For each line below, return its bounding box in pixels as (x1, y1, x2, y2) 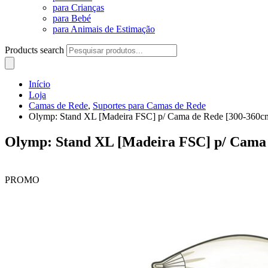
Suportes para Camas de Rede (93, 100, 206, 111)
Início (29, 79, 50, 89)
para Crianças (53, 2, 104, 13)
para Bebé (53, 13, 91, 23)
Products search (5, 45, 66, 55)
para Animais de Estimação (53, 24, 155, 34)
